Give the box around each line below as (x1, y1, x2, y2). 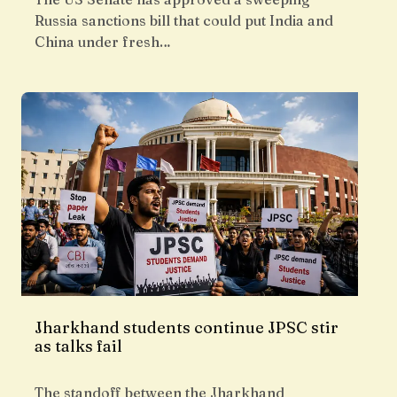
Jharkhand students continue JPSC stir (35, 317, 339, 339)
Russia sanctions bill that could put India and (35, 12, 333, 30)
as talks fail (35, 336, 122, 357)
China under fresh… (35, 33, 171, 51)
